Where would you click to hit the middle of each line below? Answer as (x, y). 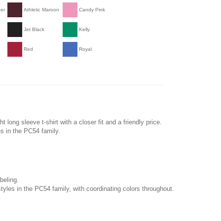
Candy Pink (92, 9)
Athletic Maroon (41, 9)
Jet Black (34, 29)
